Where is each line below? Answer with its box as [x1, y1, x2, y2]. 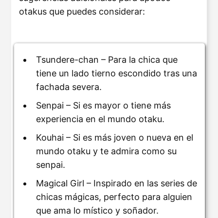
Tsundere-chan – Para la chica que [36, 54, 178, 65]
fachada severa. [36, 82, 102, 92]
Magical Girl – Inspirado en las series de [36, 178, 197, 189]
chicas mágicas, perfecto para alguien [36, 192, 192, 202]
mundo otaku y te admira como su [36, 146, 177, 157]
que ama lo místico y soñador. [36, 205, 159, 216]
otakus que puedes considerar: [19, 6, 145, 17]
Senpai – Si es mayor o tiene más [36, 100, 171, 111]
